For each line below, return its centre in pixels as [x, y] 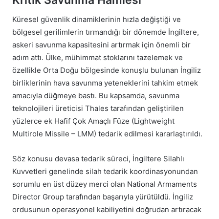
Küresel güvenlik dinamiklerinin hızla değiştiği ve [97, 20]
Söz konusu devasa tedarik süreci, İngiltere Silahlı [98, 159]
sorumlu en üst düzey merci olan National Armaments [105, 184]
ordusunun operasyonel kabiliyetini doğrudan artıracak [107, 210]
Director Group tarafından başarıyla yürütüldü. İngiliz [103, 197]
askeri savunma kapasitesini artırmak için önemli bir [101, 45]
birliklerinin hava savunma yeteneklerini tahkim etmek [105, 83]
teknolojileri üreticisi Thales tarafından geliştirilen [98, 109]
